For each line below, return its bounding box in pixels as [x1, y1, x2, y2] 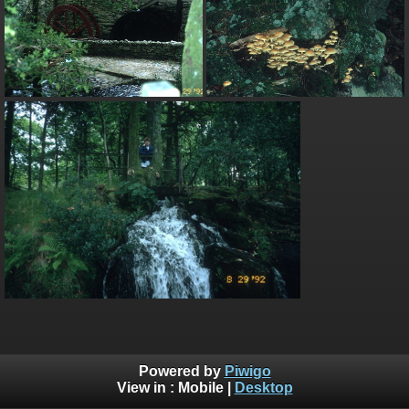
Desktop [234, 380, 293, 396]
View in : [116, 380, 178, 396]
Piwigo [224, 363, 271, 380]
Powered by [138, 363, 225, 380]
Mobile [177, 380, 224, 396]
